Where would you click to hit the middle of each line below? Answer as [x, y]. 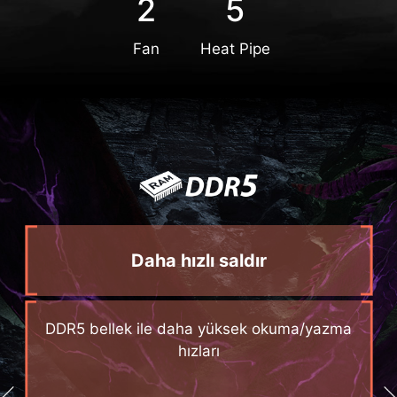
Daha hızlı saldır [198, 260]
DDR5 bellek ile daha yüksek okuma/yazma [198, 328]
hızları [198, 350]
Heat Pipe [235, 49]
